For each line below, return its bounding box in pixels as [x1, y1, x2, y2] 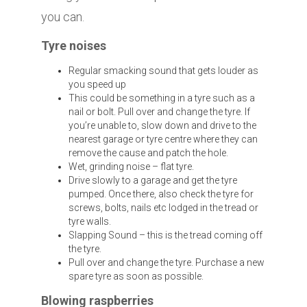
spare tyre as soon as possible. [69, 271, 204, 282]
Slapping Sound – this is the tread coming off [69, 230, 262, 241]
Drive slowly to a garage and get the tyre [69, 175, 237, 186]
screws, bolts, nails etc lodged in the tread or [69, 202, 258, 214]
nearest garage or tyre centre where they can [69, 134, 258, 145]
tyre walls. [69, 216, 111, 228]
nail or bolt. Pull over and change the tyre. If [69, 106, 250, 118]
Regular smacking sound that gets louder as [69, 65, 258, 77]
